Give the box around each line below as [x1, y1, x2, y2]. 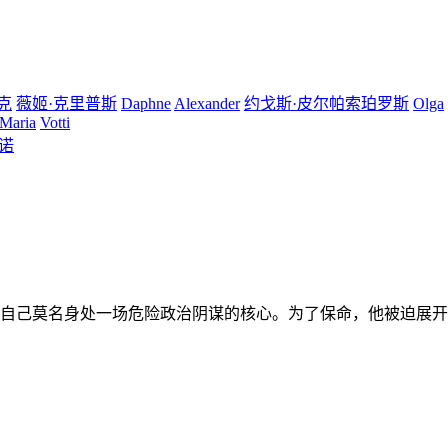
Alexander [174, 95, 240, 113]
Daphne [121, 95, 171, 113]
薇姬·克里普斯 [16, 95, 117, 113]
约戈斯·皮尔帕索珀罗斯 [244, 95, 409, 113]
